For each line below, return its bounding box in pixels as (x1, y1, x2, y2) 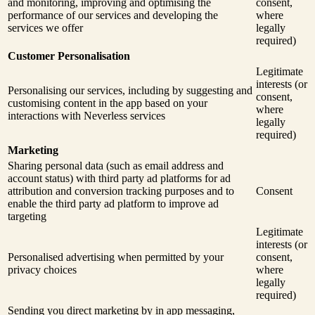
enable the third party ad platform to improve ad (8, 198, 219, 210)
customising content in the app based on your (8, 97, 207, 110)
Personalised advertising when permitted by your (8, 251, 224, 264)
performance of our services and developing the (8, 9, 218, 22)
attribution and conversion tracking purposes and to (8, 185, 234, 198)
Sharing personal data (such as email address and (8, 160, 224, 172)
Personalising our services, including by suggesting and (8, 84, 252, 97)
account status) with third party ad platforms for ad (8, 172, 231, 185)
